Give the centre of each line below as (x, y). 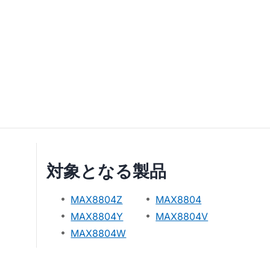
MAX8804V (182, 216)
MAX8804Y (97, 216)
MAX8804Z (97, 199)
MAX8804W (99, 233)
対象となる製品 (107, 171)
